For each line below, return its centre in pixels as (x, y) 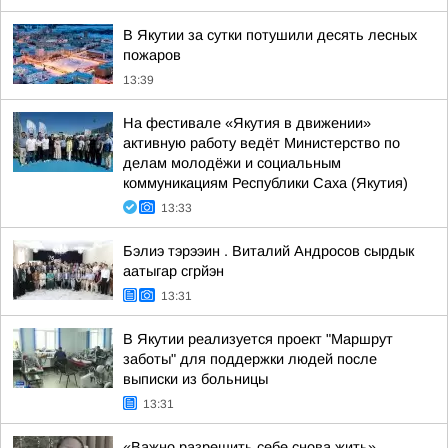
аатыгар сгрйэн (173, 271)
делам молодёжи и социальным (232, 163)
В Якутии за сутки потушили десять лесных (270, 35)
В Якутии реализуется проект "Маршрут (258, 339)
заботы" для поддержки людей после (250, 359)
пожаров (152, 55)
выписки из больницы (195, 379)
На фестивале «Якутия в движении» (247, 123)
